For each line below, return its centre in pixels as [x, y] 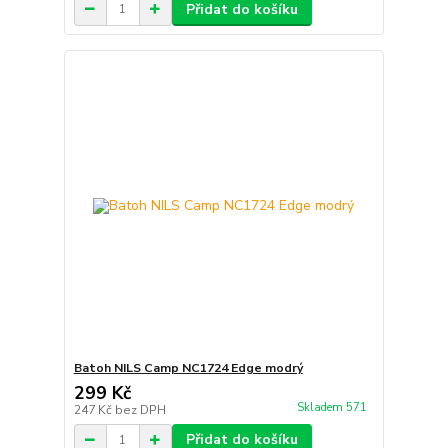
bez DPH [140, 410]
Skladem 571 [333, 408]
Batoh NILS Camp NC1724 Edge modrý [188, 368]
